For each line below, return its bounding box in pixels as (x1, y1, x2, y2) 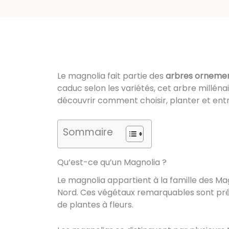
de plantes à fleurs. (57, 199, 133, 211)
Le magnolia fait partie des (57, 70, 166, 82)
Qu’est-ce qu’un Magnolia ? (57, 156, 167, 169)
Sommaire (63, 125, 113, 140)
